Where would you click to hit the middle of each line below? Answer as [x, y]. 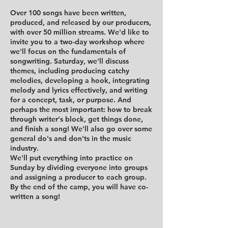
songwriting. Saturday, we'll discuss [69, 61]
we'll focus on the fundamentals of [68, 51]
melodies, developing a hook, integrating [80, 80]
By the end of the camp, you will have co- [79, 187]
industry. [24, 148]
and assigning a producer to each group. [78, 177]
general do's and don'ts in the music [71, 138]
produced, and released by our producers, [81, 22]
